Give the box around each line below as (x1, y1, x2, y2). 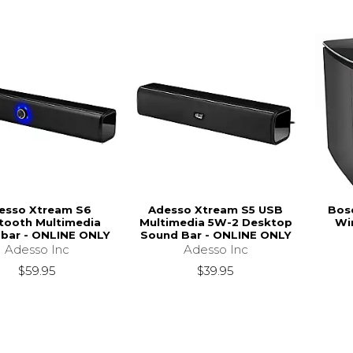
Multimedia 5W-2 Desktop (139, 215, 292, 229)
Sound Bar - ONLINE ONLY (139, 228, 292, 241)
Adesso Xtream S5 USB (148, 203, 284, 216)
